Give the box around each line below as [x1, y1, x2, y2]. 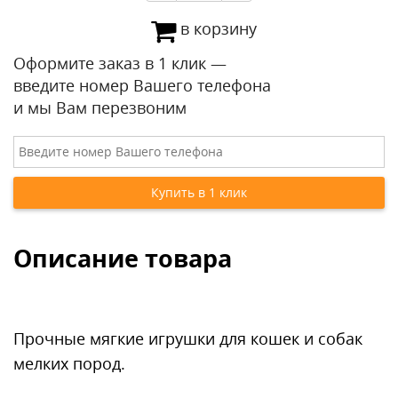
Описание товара [13, 242, 232, 275]
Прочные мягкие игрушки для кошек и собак [13, 327, 362, 349]
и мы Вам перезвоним [13, 97, 187, 118]
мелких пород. [13, 352, 125, 374]
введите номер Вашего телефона [13, 75, 271, 96]
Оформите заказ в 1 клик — [13, 52, 227, 74]
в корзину [179, 18, 257, 40]
